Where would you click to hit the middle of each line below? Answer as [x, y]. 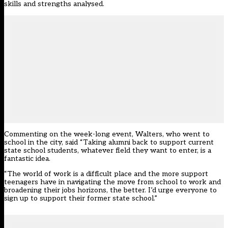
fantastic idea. [27, 159]
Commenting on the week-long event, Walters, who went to [107, 134]
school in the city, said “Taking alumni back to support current [109, 142]
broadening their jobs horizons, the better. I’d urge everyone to [110, 190]
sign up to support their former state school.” [81, 198]
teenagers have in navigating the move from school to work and [112, 182]
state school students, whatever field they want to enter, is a [108, 151]
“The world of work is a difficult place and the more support [106, 174]
